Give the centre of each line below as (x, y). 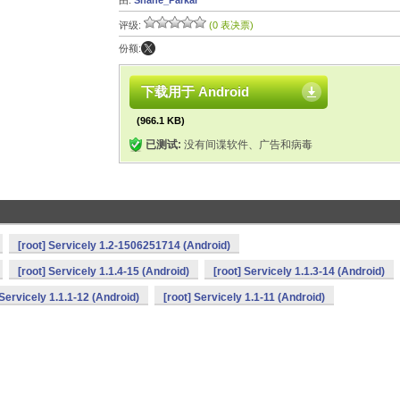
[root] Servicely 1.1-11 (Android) (244, 297)
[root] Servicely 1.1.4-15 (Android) (104, 271)
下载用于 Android (195, 92)
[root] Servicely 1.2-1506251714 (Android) (124, 246)
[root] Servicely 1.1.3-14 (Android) (299, 271)
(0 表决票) (231, 25)
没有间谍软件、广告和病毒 (247, 145)
